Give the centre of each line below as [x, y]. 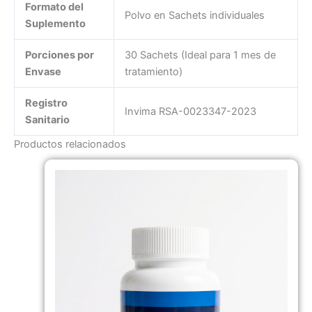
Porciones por [59, 55]
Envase [43, 71]
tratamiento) [153, 71]
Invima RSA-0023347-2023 [190, 111]
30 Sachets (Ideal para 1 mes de [200, 55]
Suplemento [55, 23]
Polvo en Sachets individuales [194, 15]
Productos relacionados [70, 144]
